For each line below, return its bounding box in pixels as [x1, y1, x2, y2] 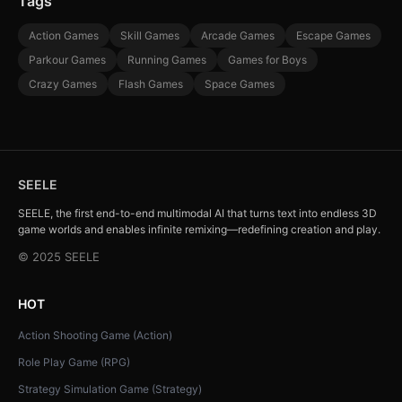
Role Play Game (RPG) [18, 355, 130, 370]
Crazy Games [29, 77, 97, 92]
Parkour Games [29, 53, 106, 67]
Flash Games [118, 77, 183, 92]
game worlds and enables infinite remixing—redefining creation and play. [18, 223, 380, 237]
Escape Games [296, 29, 371, 43]
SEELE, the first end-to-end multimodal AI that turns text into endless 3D [18, 206, 377, 221]
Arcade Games [201, 29, 275, 43]
